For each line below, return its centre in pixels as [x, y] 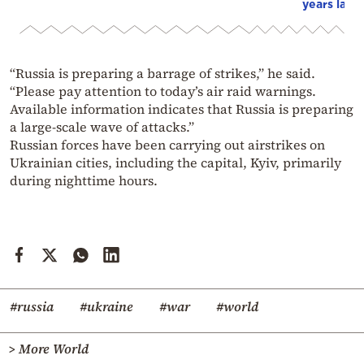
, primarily [308, 163]
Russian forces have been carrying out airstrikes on [167, 145]
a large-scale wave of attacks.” [102, 127]
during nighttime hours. [84, 181]
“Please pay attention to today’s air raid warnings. [163, 91]
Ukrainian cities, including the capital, [130, 163]
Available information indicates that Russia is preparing [182, 109]
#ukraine [106, 307]
